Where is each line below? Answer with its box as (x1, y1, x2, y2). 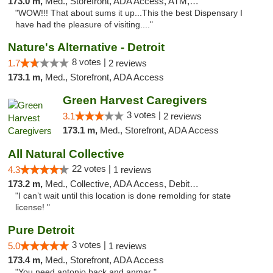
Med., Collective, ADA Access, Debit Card (45, 179, 190, 189)
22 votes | (72, 163, 113, 174)
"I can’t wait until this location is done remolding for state (15, 191, 231, 200)
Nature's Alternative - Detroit (8, 41, 165, 54)
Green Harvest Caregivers (62, 94, 207, 107)
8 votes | (72, 57, 108, 67)
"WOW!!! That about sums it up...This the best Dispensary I (15, 9, 243, 18)
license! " (15, 203, 50, 212)
